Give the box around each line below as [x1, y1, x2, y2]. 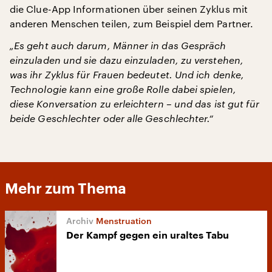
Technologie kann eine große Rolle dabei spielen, [10, 83, 236, 95]
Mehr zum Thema [5, 182, 126, 196]
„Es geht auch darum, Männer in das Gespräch [10, 39, 226, 51]
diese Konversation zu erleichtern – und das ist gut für [10, 98, 260, 109]
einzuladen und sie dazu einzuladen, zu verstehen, [10, 54, 243, 66]
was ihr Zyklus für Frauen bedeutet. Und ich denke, [10, 69, 244, 80]
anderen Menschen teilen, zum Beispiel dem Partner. [10, 18, 253, 29]
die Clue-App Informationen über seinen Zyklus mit [10, 3, 248, 15]
